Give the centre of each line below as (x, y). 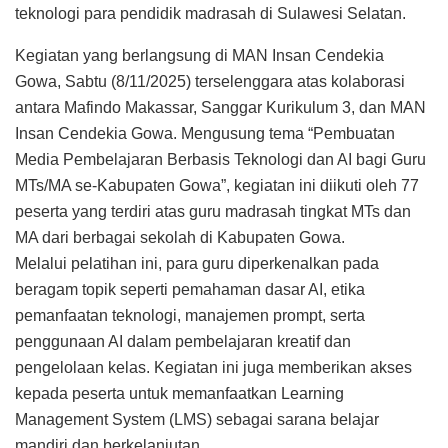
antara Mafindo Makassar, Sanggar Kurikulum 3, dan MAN (220, 107)
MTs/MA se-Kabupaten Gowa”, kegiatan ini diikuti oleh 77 (217, 185)
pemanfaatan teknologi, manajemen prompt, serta (190, 315)
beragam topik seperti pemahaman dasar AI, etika (190, 289)
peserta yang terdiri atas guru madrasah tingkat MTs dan (213, 211)
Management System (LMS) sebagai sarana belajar (197, 419)
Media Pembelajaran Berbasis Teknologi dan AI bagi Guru (220, 159)
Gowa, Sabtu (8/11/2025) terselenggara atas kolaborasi (210, 81)
